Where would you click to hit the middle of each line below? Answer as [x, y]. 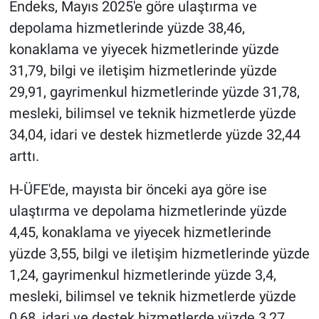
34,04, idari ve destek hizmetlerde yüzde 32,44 [155, 135]
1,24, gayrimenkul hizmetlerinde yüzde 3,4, [142, 275]
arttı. [24, 156]
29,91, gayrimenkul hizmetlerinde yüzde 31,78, [154, 92]
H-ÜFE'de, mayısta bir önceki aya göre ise [138, 190]
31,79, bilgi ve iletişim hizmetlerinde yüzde [143, 71]
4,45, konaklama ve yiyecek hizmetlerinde [140, 232]
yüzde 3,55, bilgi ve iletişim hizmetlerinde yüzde [159, 254]
